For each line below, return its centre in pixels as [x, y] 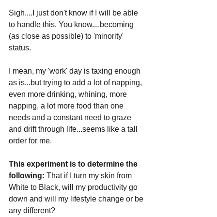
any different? [32, 210]
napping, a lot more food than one [67, 106]
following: [27, 175]
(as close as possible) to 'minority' [67, 36]
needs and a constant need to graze [71, 117]
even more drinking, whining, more [69, 94]
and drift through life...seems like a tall [74, 129]
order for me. [31, 140]
